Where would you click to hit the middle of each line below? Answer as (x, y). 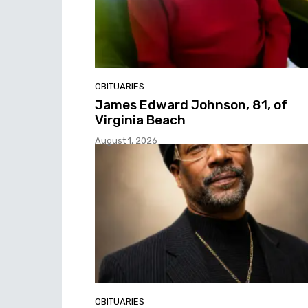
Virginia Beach (140, 120)
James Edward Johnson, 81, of (191, 105)
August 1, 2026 (126, 141)
